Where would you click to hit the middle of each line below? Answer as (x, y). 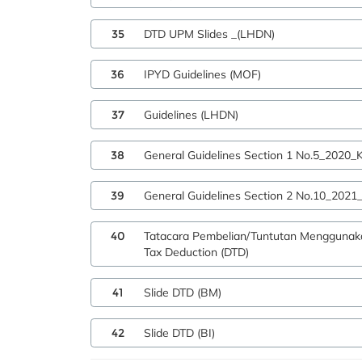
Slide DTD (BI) (179, 333)
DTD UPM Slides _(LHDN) (209, 34)
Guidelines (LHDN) (191, 115)
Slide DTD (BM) (183, 293)
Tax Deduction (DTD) (196, 252)
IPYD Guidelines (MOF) (202, 74)
